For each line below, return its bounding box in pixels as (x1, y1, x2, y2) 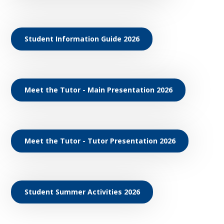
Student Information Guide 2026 (24, 33, 139, 43)
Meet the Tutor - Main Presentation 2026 (24, 84, 172, 94)
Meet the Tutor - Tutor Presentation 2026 (24, 135, 175, 145)
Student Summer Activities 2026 (24, 186, 140, 196)
